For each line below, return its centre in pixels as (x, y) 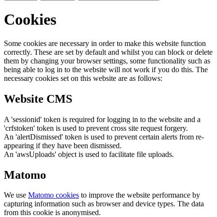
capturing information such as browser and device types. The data (104, 204)
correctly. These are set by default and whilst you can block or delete (108, 52)
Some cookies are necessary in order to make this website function (105, 43)
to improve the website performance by (139, 195)
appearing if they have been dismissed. (63, 145)
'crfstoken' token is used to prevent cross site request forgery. (96, 128)
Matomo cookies (54, 195)
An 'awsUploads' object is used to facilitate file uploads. (89, 154)
